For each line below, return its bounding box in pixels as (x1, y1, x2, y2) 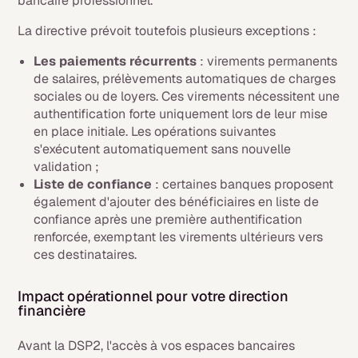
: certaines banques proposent (152, 176, 334, 193)
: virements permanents (197, 53, 338, 70)
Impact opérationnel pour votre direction (18, 287, 289, 305)
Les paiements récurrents (34, 53, 197, 70)
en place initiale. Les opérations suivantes (34, 123, 276, 140)
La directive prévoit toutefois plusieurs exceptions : (18, 22, 317, 39)
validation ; (34, 158, 100, 175)
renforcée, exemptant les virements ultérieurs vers (34, 229, 324, 245)
